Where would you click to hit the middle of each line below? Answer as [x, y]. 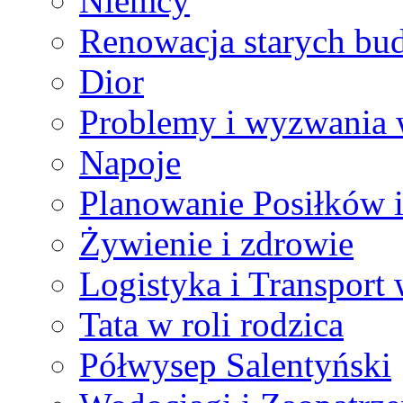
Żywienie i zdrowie [216, 243]
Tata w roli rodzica [211, 324]
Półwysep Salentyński [235, 364]
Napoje [130, 162]
